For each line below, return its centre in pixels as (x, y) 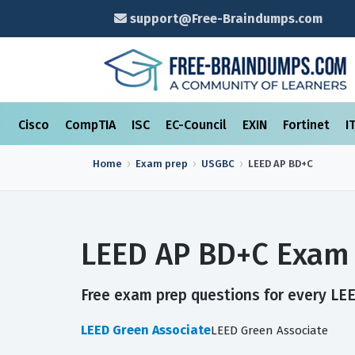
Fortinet (308, 125)
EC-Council (198, 125)
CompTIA (92, 125)
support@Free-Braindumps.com (224, 19)
